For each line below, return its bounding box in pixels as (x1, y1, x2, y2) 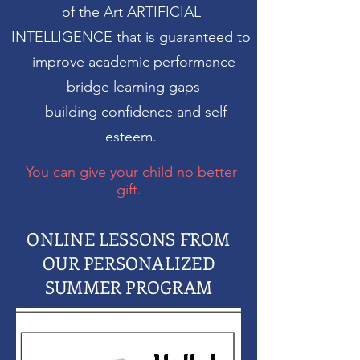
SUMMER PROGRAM (44, 275, 213, 299)
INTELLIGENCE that (11, 28, 141, 46)
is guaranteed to (145, 28, 251, 46)
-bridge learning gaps (62, 78, 200, 96)
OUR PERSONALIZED (43, 251, 215, 275)
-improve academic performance (27, 53, 235, 71)
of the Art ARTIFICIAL (61, 3, 201, 21)
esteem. (105, 128, 157, 145)
